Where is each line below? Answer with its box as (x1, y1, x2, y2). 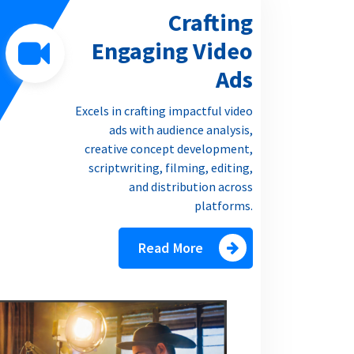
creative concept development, (84, 141, 253, 157)
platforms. (194, 198, 253, 214)
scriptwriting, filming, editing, (88, 160, 253, 176)
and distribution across (128, 179, 253, 195)
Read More (137, 238, 204, 257)
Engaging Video (91, 36, 253, 66)
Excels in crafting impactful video (74, 103, 253, 119)
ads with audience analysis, (108, 122, 253, 138)
